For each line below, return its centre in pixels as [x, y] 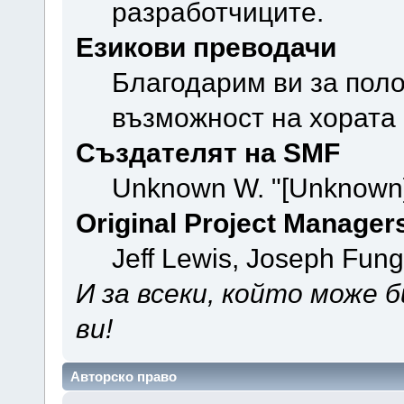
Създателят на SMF [207, 152]
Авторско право [124, 377]
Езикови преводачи [206, 46]
